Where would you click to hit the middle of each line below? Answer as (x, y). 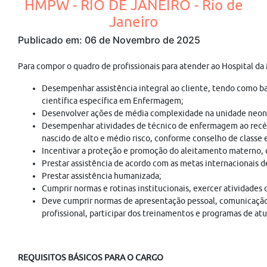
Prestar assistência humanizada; (102, 176)
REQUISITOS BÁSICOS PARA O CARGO (91, 257)
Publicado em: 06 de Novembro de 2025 (109, 40)
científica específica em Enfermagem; (113, 101)
